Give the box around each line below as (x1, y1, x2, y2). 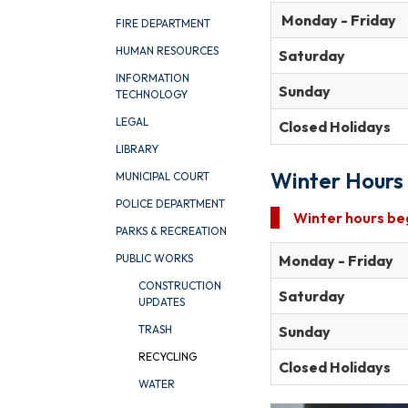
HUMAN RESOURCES (116, 44, 219, 57)
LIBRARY (116, 142, 158, 156)
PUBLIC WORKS (116, 251, 193, 265)
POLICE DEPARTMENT (116, 197, 225, 210)
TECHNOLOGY (116, 87, 188, 101)
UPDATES (138, 295, 185, 309)
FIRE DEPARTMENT (116, 16, 210, 30)
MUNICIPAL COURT (116, 169, 209, 183)
